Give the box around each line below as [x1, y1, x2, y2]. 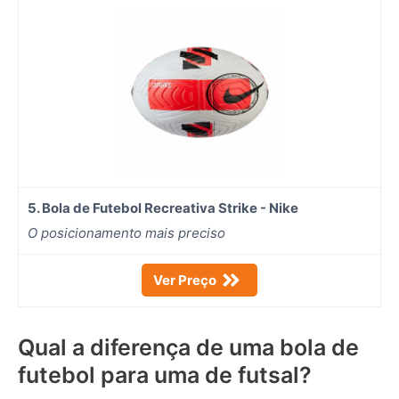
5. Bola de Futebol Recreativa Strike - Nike [28, 199, 298, 216]
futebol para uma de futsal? [18, 361, 312, 388]
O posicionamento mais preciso [28, 224, 225, 241]
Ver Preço [153, 271, 216, 289]
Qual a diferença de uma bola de [18, 333, 359, 361]
